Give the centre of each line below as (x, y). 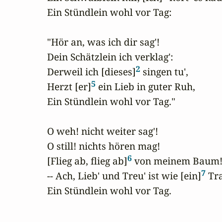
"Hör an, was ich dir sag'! (103, 42)
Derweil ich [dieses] (91, 72)
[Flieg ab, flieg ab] (87, 161)
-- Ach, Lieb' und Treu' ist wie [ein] (124, 176)
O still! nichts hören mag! (104, 146)
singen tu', (164, 72)
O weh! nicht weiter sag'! (103, 131)
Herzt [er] (69, 87)
